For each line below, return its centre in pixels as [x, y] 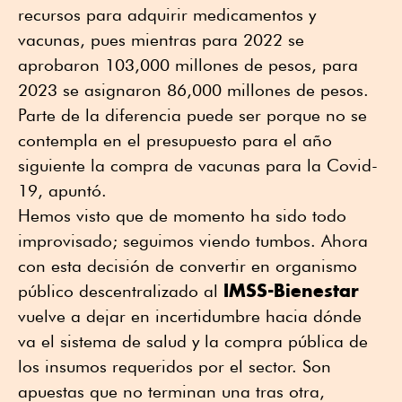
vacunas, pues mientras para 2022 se [161, 40]
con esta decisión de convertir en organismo [188, 266]
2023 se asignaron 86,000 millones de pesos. [193, 90]
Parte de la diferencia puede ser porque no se [192, 115]
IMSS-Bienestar [291, 291]
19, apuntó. [62, 191]
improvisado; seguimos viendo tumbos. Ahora [193, 241]
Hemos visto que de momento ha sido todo [182, 216]
